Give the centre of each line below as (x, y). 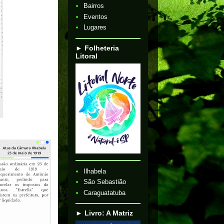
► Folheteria (97, 48)
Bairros (94, 6)
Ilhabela (95, 171)
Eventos (96, 16)
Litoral (86, 56)
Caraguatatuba (105, 192)
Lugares (95, 27)
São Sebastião (105, 182)
